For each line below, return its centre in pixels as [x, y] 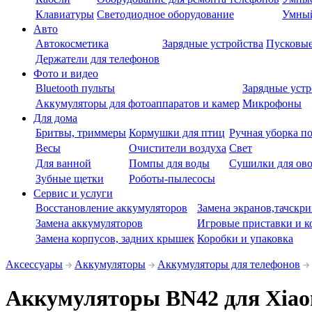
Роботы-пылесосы [172, 179]
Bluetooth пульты [75, 88]
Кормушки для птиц [177, 133]
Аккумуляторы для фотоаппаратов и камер [138, 103]
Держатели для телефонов [97, 59]
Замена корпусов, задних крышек [115, 239]
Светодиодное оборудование [165, 14]
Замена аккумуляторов [89, 223]
